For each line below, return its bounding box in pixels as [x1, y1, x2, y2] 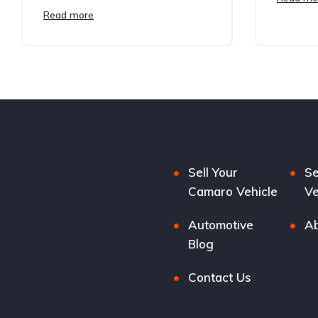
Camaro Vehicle [188, 183, 278, 199]
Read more [43, 8, 94, 21]
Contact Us [188, 269, 252, 285]
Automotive [188, 216, 254, 232]
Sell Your [188, 164, 238, 180]
